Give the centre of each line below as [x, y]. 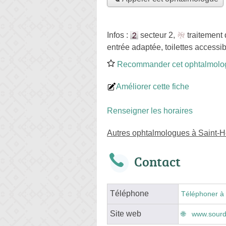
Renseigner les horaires [150, 110]
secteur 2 [157, 35]
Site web [126, 213]
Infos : [119, 35]
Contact [157, 161]
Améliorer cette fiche [153, 86]
